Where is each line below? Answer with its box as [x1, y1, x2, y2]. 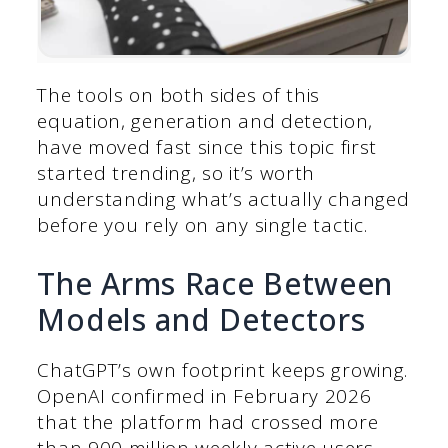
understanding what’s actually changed [37, 185, 410, 212]
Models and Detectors [37, 299, 366, 341]
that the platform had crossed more [37, 409, 379, 436]
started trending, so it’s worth [37, 159, 316, 186]
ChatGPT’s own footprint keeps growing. [37, 357, 409, 384]
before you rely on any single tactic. [37, 211, 368, 238]
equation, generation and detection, [37, 107, 373, 134]
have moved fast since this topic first [37, 133, 378, 160]
